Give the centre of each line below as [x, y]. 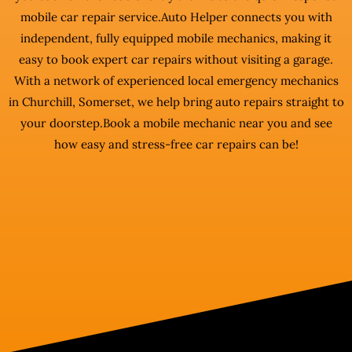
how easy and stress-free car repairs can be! [176, 144]
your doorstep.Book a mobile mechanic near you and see [176, 123]
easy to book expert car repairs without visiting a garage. [176, 59]
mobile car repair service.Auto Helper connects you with [176, 17]
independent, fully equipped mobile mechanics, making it [176, 38]
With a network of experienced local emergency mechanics [176, 81]
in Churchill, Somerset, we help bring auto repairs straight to [176, 102]
